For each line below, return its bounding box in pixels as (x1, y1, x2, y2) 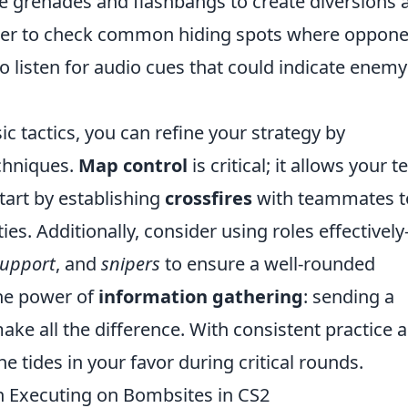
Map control (78, 153, 188, 178)
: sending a (303, 284, 394, 309)
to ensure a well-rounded (160, 251, 375, 276)
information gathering (98, 284, 303, 309)
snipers (101, 251, 160, 276)
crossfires (165, 186, 252, 210)
